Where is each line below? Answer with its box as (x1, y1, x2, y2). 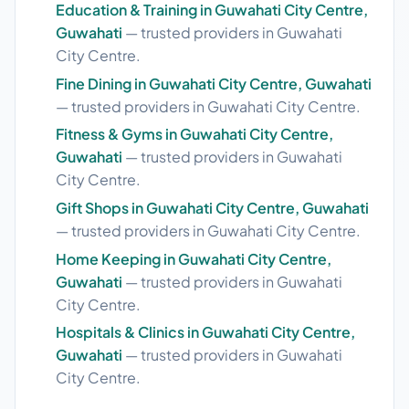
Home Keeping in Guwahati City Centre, (56, 248, 331, 268)
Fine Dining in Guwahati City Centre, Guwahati (56, 73, 372, 93)
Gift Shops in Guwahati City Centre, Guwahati (56, 197, 369, 217)
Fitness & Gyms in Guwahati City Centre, (56, 124, 333, 144)
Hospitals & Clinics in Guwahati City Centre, (56, 322, 355, 342)
